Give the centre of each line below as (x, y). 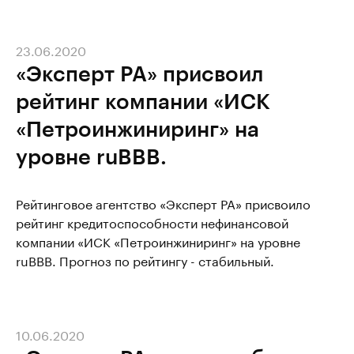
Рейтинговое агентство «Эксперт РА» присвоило (163, 203)
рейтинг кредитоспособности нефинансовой (152, 222)
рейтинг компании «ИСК (143, 100)
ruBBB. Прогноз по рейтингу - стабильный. (145, 260)
